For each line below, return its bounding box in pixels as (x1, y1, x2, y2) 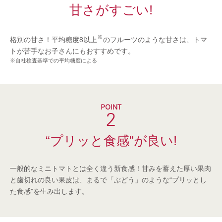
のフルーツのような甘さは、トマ (103, 35, 207, 44)
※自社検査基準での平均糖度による (10, 57, 97, 63)
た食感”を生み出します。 (10, 187, 89, 195)
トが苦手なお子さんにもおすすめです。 (10, 47, 135, 55)
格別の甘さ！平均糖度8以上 (10, 35, 97, 44)
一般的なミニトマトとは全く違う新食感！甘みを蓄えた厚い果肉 (10, 164, 211, 172)
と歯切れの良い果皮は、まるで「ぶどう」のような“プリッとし (10, 175, 207, 184)
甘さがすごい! (69, 2, 153, 18)
